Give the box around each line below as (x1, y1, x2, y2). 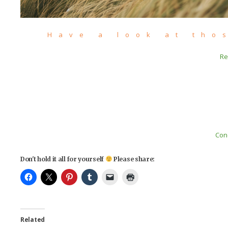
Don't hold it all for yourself (20, 155, 105, 163)
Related (20, 215, 45, 224)
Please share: (112, 155, 155, 163)
